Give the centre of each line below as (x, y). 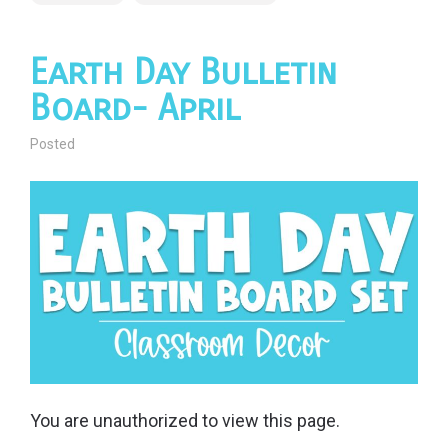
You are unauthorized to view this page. (185, 421)
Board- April (135, 109)
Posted (52, 144)
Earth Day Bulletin (183, 73)
